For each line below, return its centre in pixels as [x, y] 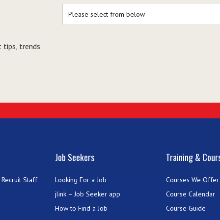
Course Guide [186, 208]
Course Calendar [191, 194]
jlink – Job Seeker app [88, 194]
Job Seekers [75, 157]
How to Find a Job [82, 208]
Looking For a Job [81, 179]
